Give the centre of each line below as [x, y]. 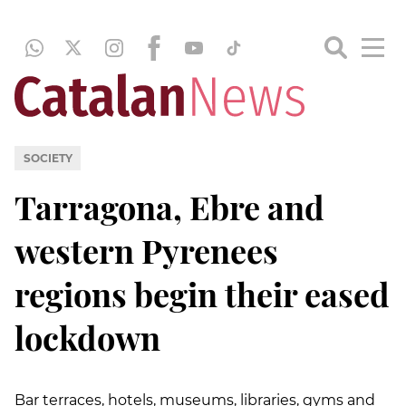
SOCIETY [48, 158]
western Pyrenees [146, 250]
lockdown [87, 337]
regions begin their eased [202, 293]
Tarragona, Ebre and [169, 206]
